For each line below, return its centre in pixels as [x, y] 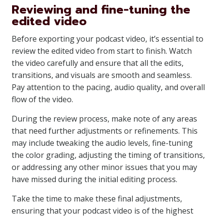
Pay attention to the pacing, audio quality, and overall [108, 87]
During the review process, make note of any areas [104, 119]
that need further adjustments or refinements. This [105, 131]
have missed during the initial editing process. [94, 179]
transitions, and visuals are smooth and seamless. [102, 75]
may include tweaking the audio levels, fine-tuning [102, 143]
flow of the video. [42, 99]
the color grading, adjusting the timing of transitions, [108, 155]
